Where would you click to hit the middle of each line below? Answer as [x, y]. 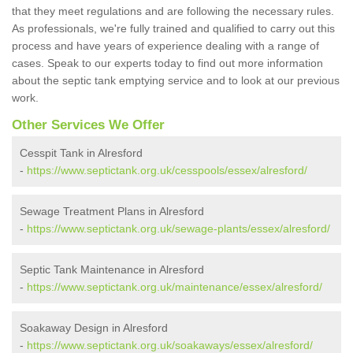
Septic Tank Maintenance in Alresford [112, 270]
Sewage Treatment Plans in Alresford [112, 212]
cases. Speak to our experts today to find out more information [167, 63]
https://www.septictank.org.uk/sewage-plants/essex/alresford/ [178, 229]
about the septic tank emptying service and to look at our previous [176, 81]
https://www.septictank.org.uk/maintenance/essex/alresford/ [175, 287]
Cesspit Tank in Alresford [81, 153]
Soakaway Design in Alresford [94, 328]
